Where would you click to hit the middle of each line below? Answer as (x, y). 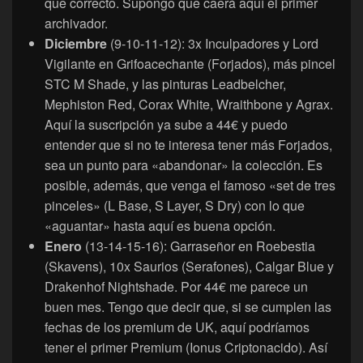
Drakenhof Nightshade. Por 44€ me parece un (176, 287)
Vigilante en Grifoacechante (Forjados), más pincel (190, 64)
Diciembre (77, 44)
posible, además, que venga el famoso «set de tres (190, 186)
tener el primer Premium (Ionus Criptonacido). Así (186, 348)
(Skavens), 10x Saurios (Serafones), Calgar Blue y (189, 267)
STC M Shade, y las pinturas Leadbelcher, (165, 84)
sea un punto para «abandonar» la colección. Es (184, 165)
